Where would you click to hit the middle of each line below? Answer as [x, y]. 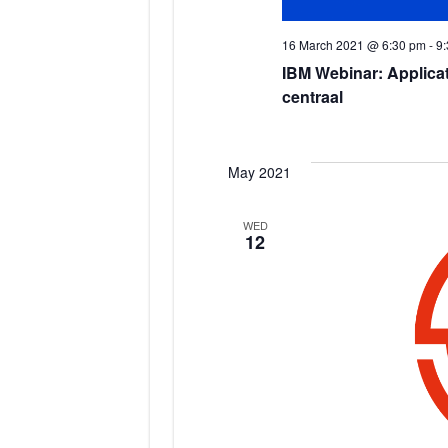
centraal [312, 96]
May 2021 [259, 171]
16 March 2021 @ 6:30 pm [354, 44]
